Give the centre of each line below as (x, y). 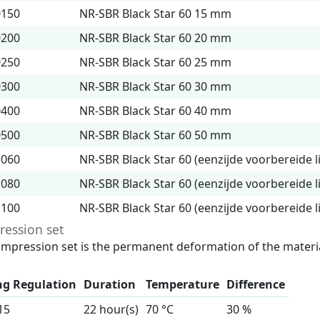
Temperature (182, 284)
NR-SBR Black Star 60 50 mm (155, 135)
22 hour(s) (111, 309)
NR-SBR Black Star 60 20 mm (155, 38)
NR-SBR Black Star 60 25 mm (155, 62)
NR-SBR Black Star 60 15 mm (155, 14)
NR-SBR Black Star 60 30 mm (155, 86)
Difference (256, 284)
